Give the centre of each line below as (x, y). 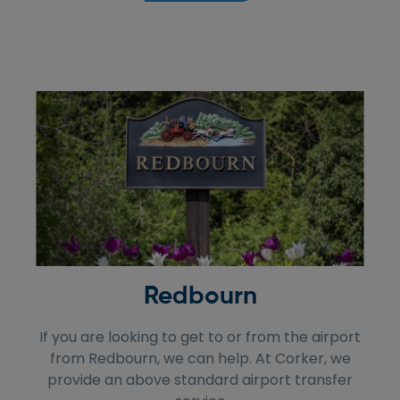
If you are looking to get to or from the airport (200, 337)
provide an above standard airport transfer (200, 380)
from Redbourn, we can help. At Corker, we (200, 359)
